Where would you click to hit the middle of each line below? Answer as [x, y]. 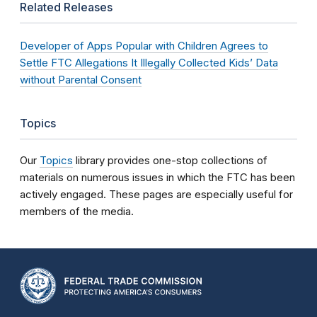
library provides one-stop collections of [170, 160]
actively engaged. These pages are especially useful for [156, 194]
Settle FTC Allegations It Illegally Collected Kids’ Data [149, 63]
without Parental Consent [81, 80]
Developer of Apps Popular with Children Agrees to [144, 46]
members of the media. [77, 211]
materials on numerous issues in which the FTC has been [157, 177]
